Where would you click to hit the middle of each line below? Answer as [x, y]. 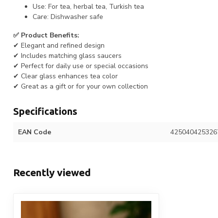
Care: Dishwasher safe [68, 17]
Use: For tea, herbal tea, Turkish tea [88, 7]
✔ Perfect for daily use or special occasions [81, 66]
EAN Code [35, 132]
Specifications [45, 112]
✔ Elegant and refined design [59, 46]
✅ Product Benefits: [46, 36]
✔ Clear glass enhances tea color [65, 76]
